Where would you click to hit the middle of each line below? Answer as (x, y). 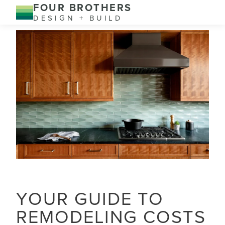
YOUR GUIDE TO (90, 199)
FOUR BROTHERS (83, 8)
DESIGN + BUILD (78, 18)
